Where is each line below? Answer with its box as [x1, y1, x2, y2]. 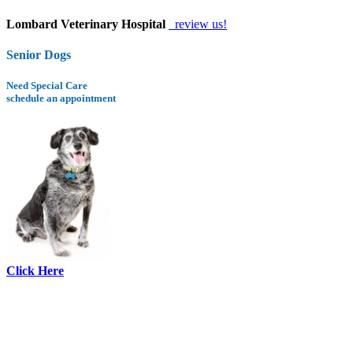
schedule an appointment [6, 92, 116, 105]
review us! [172, 17, 227, 31]
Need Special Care [6, 80, 87, 92]
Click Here [6, 263, 64, 277]
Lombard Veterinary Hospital [6, 17, 165, 31]
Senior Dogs [6, 48, 71, 62]
